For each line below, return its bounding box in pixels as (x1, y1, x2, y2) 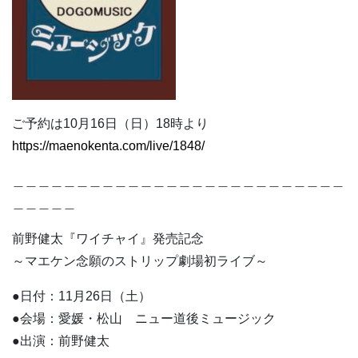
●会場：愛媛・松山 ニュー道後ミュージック (12, 312, 276, 326)
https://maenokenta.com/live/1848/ (12, 139, 205, 153)
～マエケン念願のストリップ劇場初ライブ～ (12, 254, 268, 268)
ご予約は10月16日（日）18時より (12, 117, 209, 131)
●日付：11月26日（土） (12, 289, 151, 304)
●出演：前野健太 (12, 334, 109, 348)
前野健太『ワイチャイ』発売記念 (12, 232, 204, 246)
